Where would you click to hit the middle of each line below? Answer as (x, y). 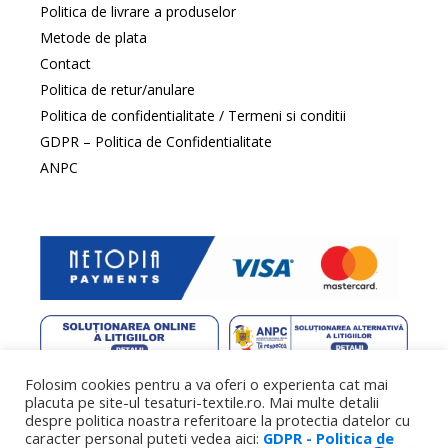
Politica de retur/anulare (117, 90)
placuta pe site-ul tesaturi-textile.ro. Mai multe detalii (202, 402)
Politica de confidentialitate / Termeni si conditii (193, 116)
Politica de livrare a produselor (138, 12)
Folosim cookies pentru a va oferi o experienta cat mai (206, 384)
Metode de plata (93, 38)
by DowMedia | (179, 383)
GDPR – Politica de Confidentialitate (156, 142)
